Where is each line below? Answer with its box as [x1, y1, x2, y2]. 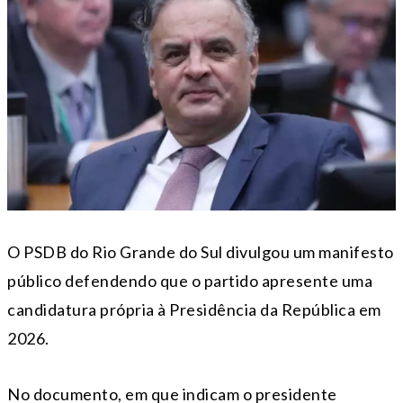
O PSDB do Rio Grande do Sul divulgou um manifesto [7, 242, 394, 263]
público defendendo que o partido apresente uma [7, 271, 372, 291]
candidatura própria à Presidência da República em [7, 300, 381, 320]
